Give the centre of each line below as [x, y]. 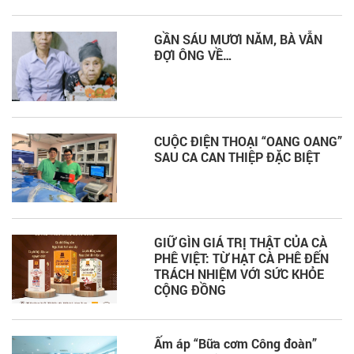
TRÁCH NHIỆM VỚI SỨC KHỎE [239, 274]
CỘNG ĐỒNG [190, 290]
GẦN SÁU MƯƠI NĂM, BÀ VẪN [238, 40]
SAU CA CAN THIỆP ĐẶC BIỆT [237, 156]
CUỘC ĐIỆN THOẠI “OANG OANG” [248, 141]
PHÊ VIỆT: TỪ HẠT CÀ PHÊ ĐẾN [241, 258]
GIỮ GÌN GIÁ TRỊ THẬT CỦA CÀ [241, 243]
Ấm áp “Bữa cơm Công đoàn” [235, 344]
